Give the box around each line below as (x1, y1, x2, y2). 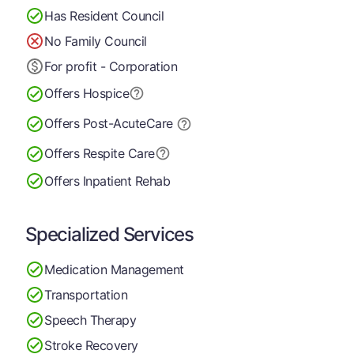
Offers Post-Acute (44, 115, 146, 131)
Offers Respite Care (44, 145, 155, 161)
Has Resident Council (44, 7, 164, 24)
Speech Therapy (44, 311, 137, 328)
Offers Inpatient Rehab (44, 172, 171, 189)
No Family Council (44, 32, 147, 49)
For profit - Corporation (44, 58, 178, 74)
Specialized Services (25, 223, 194, 246)
